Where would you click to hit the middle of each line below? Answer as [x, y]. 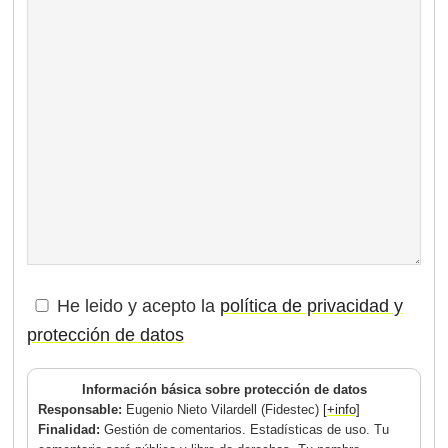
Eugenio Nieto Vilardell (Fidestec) [225, 410]
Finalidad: [71, 430]
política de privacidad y [312, 306]
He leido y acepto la [139, 306]
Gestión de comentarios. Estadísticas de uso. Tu [247, 430]
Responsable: [82, 410]
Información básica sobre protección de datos [224, 390]
